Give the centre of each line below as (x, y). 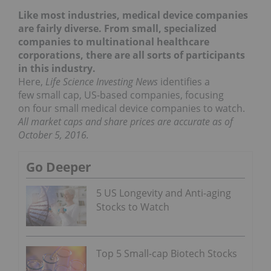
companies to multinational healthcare (114, 42)
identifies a (184, 82)
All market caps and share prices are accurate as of (126, 122)
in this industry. (57, 69)
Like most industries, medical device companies (133, 15)
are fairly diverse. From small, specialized (117, 29)
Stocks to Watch (133, 207)
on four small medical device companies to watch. (132, 109)
